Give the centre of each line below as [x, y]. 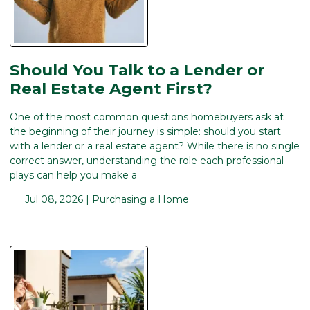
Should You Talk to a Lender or [137, 70]
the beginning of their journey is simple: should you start [145, 131]
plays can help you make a [73, 175]
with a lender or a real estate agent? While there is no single [155, 146]
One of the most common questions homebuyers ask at [147, 117]
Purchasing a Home [140, 199]
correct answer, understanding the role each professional [147, 160]
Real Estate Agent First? [111, 89]
